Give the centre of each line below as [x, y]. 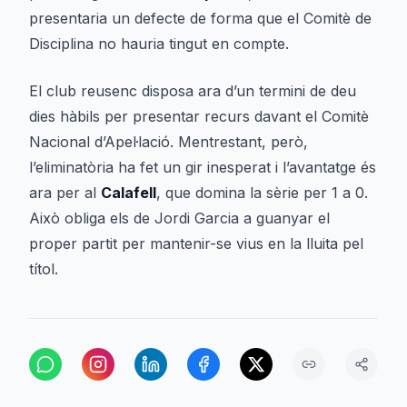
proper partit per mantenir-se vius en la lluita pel [196, 243]
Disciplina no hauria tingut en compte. [159, 44]
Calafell [129, 193]
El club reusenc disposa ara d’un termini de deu [193, 91]
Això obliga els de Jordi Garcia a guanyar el [179, 218]
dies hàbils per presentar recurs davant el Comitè [199, 116]
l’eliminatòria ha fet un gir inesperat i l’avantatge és [203, 167]
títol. [44, 269]
